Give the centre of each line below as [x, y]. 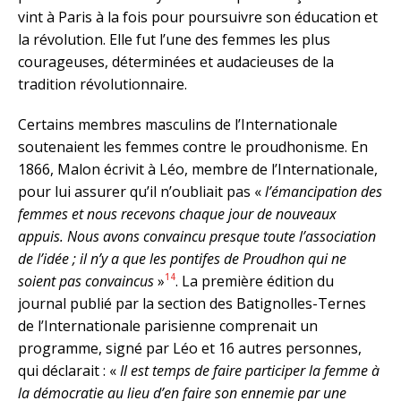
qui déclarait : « [69, 370]
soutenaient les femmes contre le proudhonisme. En [193, 146]
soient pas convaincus [86, 281]
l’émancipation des [324, 191]
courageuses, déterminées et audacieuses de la [176, 61]
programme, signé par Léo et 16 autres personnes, [190, 348]
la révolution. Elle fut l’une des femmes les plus [174, 39]
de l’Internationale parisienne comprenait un [168, 325]
